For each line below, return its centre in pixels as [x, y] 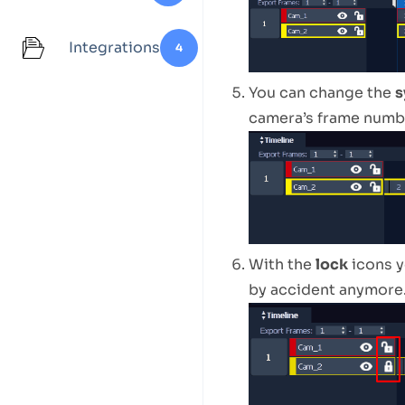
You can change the [321, 92]
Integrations [114, 47]
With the [282, 265]
